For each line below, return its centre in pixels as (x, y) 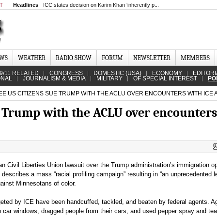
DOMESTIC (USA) (117, 73)
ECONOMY (167, 73)
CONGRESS (66, 73)
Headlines (26, 5)
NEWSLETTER (152, 58)
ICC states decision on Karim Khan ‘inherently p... (101, 5)
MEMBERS (195, 58)
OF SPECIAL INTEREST (165, 78)
